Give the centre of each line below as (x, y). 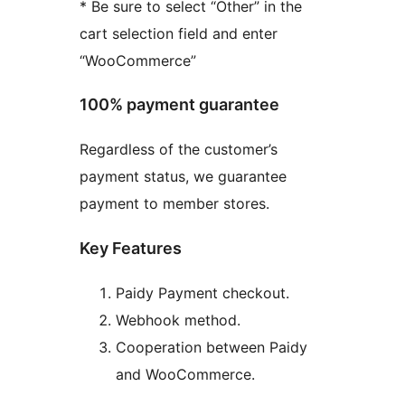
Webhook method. (178, 320)
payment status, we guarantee (183, 177)
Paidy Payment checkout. (202, 293)
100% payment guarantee (179, 105)
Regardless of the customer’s (179, 150)
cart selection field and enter (179, 33)
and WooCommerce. (185, 375)
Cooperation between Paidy (212, 348)
